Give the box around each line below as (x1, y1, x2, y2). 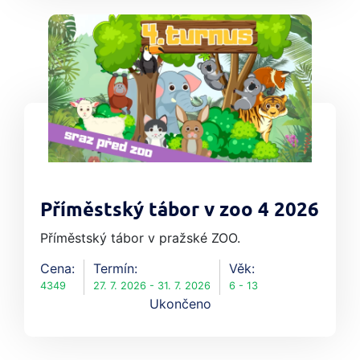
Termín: (93, 260, 137, 277)
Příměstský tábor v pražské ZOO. (40, 230, 240, 247)
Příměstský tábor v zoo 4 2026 (40, 198, 319, 224)
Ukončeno (149, 296, 211, 313)
